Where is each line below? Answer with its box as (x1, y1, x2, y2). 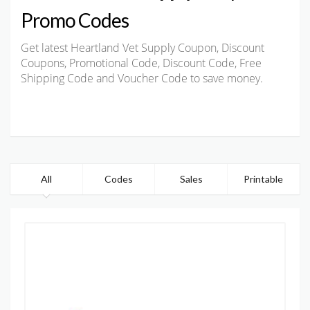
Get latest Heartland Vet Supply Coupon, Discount (21, 40, 264, 56)
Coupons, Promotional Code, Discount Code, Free (21, 55, 262, 71)
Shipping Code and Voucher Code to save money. (21, 71, 263, 86)
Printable (244, 172, 284, 185)
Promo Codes (21, 8, 129, 33)
